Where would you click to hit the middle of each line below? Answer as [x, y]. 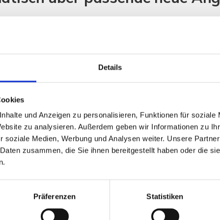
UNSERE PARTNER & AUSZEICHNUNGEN [110, 174]
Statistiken [165, 196]
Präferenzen [55, 196]
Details [110, 67]
